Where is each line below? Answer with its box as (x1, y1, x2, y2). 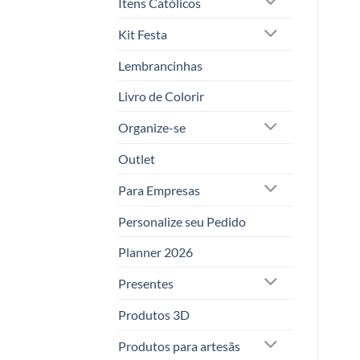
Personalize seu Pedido (118, 213, 246, 229)
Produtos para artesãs (118, 337, 240, 354)
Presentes (118, 275, 174, 291)
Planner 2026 (118, 243, 193, 260)
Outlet (118, 151, 155, 167)
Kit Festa (118, 27, 167, 43)
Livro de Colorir (118, 88, 204, 104)
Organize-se (118, 120, 186, 136)
